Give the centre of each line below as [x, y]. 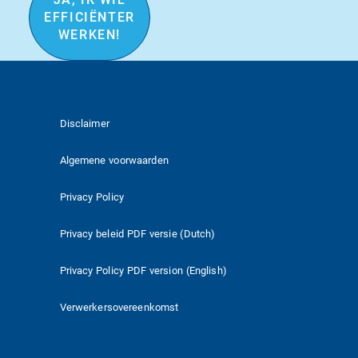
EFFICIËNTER [89, 18]
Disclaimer [84, 123]
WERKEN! [89, 35]
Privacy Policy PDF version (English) [143, 270]
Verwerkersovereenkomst [119, 307]
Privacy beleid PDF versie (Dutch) [137, 233]
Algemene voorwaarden [114, 160]
